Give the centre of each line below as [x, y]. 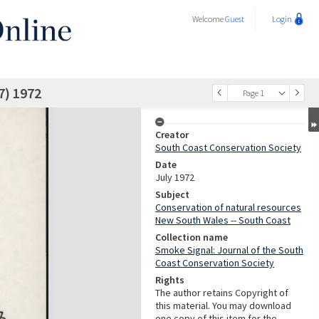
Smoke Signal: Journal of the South [229, 250]
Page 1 [253, 93]
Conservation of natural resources [228, 207]
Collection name [192, 237]
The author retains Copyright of [222, 293]
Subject [172, 194]
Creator [172, 135]
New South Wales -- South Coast [223, 220]
